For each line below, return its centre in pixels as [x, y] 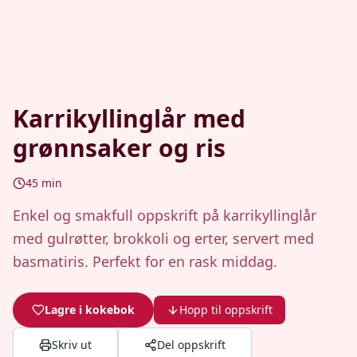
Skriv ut [72, 345]
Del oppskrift [191, 345]
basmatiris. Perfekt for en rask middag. [145, 261]
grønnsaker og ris [119, 148]
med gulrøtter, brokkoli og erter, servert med [163, 238]
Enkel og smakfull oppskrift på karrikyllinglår [165, 215]
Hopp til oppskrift [226, 310]
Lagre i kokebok [90, 310]
